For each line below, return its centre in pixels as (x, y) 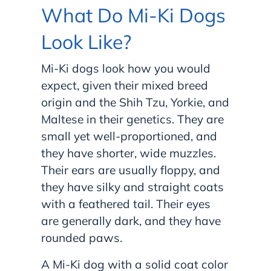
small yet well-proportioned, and (129, 136)
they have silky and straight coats (132, 187)
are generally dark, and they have (131, 220)
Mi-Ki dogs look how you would (126, 68)
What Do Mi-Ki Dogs (133, 15)
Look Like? (86, 41)
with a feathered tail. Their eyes (126, 204)
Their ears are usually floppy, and (131, 170)
